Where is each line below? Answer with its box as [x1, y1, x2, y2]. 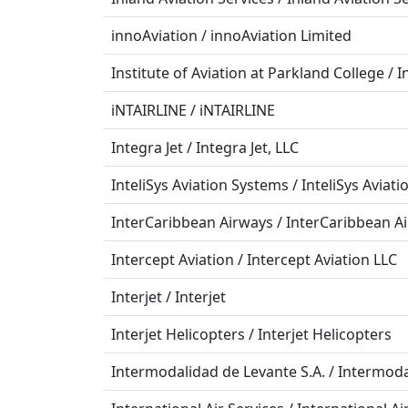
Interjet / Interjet [111, 287, 226, 307]
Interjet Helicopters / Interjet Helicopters [111, 324, 392, 344]
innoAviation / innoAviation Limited [111, 25, 352, 46]
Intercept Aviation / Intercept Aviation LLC [111, 250, 397, 270]
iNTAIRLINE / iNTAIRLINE [111, 100, 275, 120]
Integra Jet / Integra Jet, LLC [111, 138, 299, 158]
